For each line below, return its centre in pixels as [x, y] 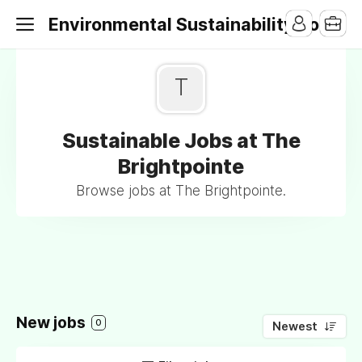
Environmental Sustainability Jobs [194, 24]
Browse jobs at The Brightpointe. [181, 191]
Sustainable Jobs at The [181, 141]
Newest [295, 326]
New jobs [53, 323]
